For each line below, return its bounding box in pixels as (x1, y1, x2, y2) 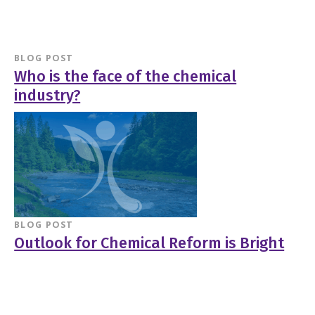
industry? (14, 86, 81, 105)
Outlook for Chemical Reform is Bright (14, 233, 285, 252)
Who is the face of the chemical (14, 67, 237, 86)
